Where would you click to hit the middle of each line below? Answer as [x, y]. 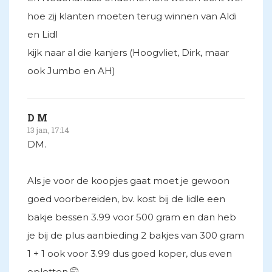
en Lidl [42, 35]
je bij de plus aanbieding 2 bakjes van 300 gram [136, 236]
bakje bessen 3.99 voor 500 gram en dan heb [132, 217]
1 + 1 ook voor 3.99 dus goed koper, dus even [130, 254]
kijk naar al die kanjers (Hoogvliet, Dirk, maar [128, 53]
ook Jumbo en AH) [71, 71]
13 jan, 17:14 [48, 130]
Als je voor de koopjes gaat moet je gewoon [128, 181]
